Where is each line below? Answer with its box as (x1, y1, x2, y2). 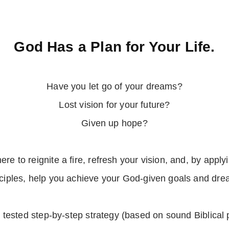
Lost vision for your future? (59, 99, 170, 110)
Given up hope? (81, 118, 148, 128)
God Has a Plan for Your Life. (14, 38, 215, 55)
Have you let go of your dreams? (47, 81, 182, 91)
